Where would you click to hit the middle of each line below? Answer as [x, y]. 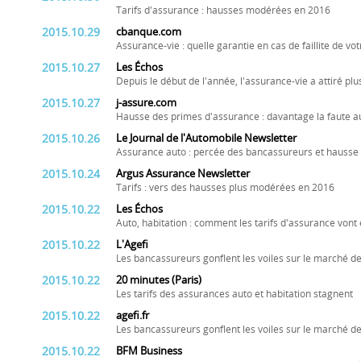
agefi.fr [133, 315]
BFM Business [149, 351]
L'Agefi [132, 245]
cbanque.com [149, 32]
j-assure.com [146, 103]
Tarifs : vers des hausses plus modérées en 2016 [225, 188]
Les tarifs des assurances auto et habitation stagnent [234, 294]
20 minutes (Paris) [159, 280]
